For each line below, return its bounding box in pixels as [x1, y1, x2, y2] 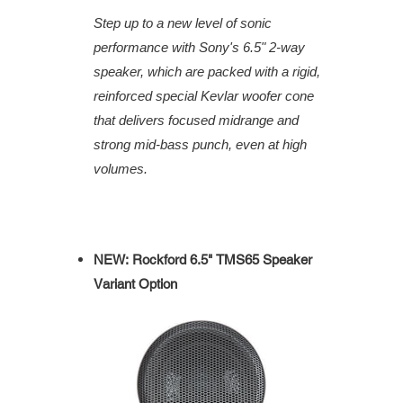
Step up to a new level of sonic [94, 15, 272, 31]
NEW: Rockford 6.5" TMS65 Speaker [94, 252, 312, 268]
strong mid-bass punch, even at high [94, 137, 307, 153]
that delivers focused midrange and [94, 112, 299, 129]
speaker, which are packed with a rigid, [94, 64, 320, 80]
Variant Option [94, 276, 177, 292]
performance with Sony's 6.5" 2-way [94, 40, 305, 56]
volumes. [94, 161, 148, 177]
